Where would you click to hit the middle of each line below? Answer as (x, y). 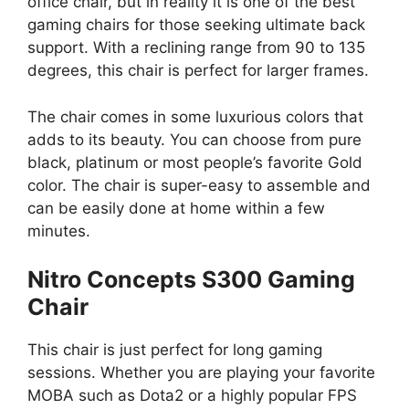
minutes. (59, 231)
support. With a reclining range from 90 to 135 (196, 48)
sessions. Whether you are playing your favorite (201, 373)
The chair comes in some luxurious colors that (195, 116)
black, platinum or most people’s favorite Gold (195, 162)
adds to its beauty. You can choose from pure (194, 139)
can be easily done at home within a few (176, 208)
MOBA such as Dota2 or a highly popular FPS (192, 396)
